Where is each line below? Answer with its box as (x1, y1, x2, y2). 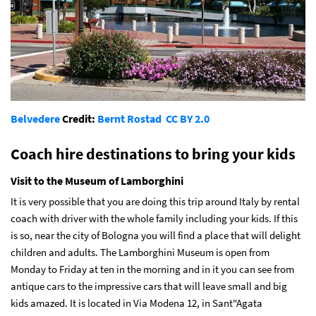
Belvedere (11, 111, 60, 126)
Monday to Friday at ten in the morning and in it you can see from (11, 262, 294, 276)
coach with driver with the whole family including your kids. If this (11, 212, 298, 226)
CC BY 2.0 (166, 111, 209, 126)
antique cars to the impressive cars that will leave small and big (11, 279, 287, 293)
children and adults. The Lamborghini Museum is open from (11, 245, 269, 260)
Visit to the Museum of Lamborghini (11, 174, 183, 188)
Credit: (60, 111, 97, 126)
